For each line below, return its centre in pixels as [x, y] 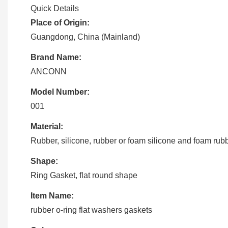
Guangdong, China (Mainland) [85, 37]
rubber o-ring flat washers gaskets [91, 210]
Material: [47, 126]
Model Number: [60, 92]
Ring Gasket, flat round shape [84, 175]
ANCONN [49, 71]
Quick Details [55, 8]
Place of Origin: [60, 22]
